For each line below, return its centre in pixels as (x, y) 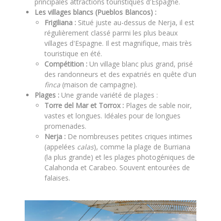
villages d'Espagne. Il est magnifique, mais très (118, 43)
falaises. (57, 178)
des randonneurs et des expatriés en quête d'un (120, 74)
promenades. (65, 126)
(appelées (61, 147)
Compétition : (66, 64)
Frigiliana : (60, 22)
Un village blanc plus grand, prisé (140, 64)
